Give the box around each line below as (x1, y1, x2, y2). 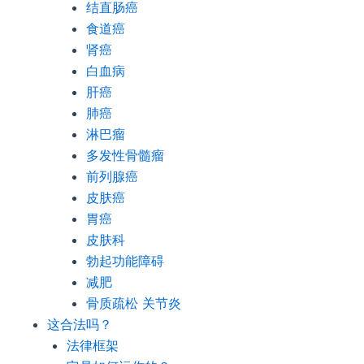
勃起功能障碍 (85, 253, 164, 269)
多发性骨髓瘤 (85, 147, 164, 163)
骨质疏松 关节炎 (85, 295, 181, 311)
